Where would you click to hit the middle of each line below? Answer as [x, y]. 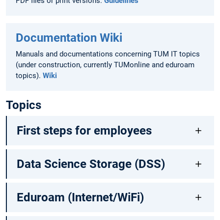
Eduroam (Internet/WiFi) [80, 198]
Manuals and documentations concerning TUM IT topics [108, 54]
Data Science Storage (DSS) [91, 164]
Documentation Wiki [69, 38]
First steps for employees [84, 131]
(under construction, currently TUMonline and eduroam [105, 65]
